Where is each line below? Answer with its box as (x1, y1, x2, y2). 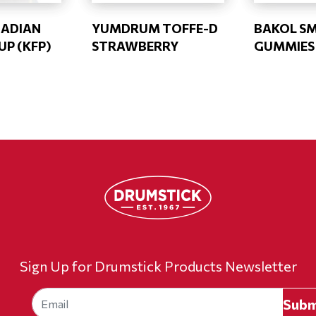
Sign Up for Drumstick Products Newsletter (19, 257, 297, 274)
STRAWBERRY (91, 38, 178, 54)
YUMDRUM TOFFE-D (91, 20, 218, 36)
